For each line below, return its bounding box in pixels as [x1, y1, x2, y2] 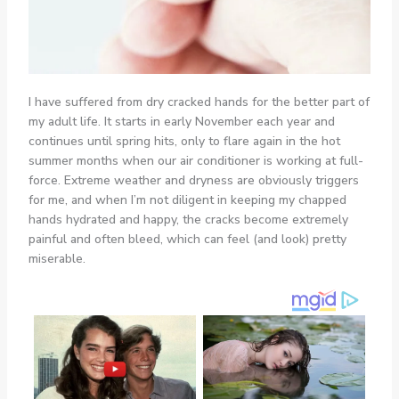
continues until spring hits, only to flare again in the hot [28, 132, 340, 150]
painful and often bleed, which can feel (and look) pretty [28, 230, 346, 248]
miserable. [28, 249, 85, 267]
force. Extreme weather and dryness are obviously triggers [28, 171, 359, 189]
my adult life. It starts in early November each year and [28, 112, 335, 130]
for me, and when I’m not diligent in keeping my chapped [28, 191, 346, 208]
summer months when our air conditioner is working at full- [28, 151, 363, 169]
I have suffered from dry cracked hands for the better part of [28, 93, 370, 110]
